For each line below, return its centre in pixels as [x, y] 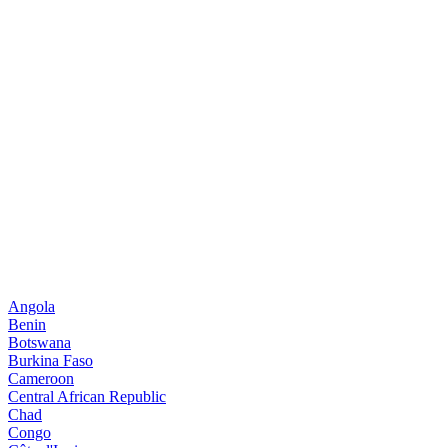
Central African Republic [87, 396]
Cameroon [41, 378]
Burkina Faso [50, 360]
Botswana [39, 342]
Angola [31, 306]
